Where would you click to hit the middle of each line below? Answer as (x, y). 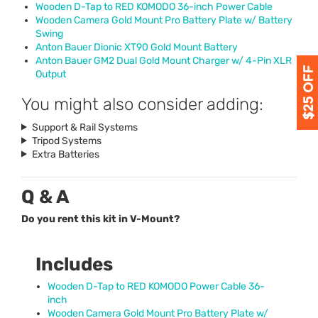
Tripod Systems (66, 141)
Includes (74, 264)
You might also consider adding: (142, 104)
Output (51, 74)
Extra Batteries (65, 154)
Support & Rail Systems (84, 127)
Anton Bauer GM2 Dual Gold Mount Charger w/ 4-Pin (154, 60)
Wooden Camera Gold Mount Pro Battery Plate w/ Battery (164, 20)
